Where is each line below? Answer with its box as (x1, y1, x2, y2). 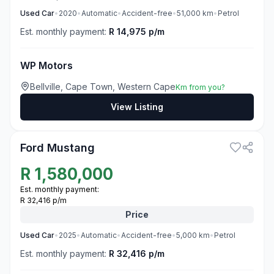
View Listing (111, 102, 163, 112)
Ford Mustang (20, 141, 95, 154)
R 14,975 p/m (109, 26, 165, 37)
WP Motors (20, 59, 73, 72)
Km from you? (176, 83, 225, 92)
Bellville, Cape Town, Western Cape (30, 81, 176, 92)
